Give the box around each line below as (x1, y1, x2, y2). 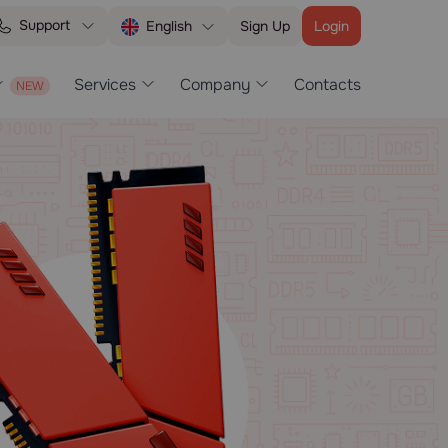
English (146, 17, 192, 35)
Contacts (294, 75, 361, 95)
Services (74, 75, 136, 95)
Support (19, 16, 70, 34)
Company (180, 75, 250, 95)
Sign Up (240, 16, 290, 35)
